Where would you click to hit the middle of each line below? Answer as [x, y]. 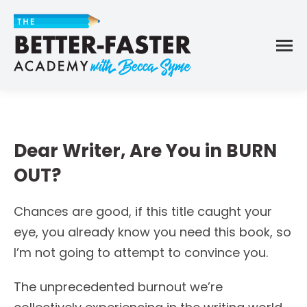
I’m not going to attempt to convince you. [141, 253]
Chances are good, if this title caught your [143, 211]
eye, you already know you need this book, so [152, 232]
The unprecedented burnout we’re [118, 287]
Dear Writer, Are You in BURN [145, 151]
